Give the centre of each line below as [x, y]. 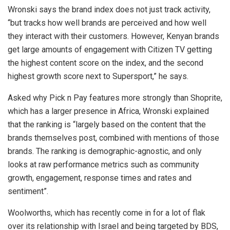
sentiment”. [28, 191]
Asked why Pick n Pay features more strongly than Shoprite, [115, 98]
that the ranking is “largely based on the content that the [107, 125]
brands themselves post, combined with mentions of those [113, 138]
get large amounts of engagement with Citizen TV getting [110, 50]
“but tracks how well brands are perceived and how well [107, 23]
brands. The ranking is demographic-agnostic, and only [105, 151]
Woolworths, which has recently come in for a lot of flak [107, 213]
